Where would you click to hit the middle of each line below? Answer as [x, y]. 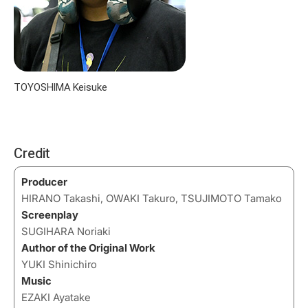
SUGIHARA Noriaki [66, 231]
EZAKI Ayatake [56, 297]
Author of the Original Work [88, 247]
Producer [44, 181]
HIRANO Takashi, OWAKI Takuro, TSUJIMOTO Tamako [152, 198]
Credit [32, 153]
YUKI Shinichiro [59, 264]
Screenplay [50, 214]
